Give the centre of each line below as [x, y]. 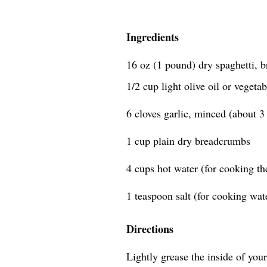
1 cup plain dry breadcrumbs [188, 141]
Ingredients [153, 37]
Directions [150, 229]
